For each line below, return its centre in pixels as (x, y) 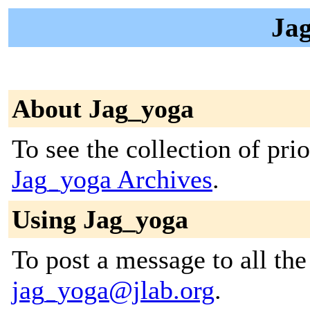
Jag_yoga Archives (112, 179)
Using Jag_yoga (100, 219)
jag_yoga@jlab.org (113, 290)
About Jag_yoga (103, 109)
